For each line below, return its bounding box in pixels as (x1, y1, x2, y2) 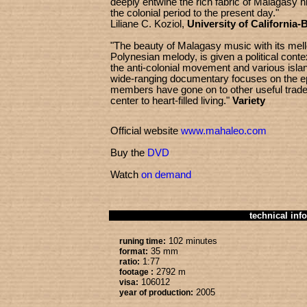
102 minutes (166, 236, 217, 246)
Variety (232, 95, 265, 106)
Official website (110, 125, 181, 136)
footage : (119, 267, 153, 277)
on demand (141, 169, 191, 180)
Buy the (110, 147, 147, 158)
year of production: (119, 288, 193, 297)
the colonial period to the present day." (110, 8, 279, 19)
